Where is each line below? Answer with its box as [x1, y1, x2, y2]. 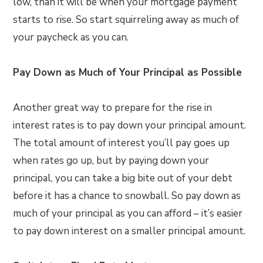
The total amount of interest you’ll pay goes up [13, 136, 230, 150]
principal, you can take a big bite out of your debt [13, 171, 233, 185]
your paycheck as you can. [13, 31, 129, 44]
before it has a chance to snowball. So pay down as [13, 189, 241, 203]
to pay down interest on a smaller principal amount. [13, 224, 246, 238]
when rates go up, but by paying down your [13, 154, 210, 167]
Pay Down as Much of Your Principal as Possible [13, 66, 242, 79]
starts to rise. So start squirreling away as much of [13, 13, 240, 26]
